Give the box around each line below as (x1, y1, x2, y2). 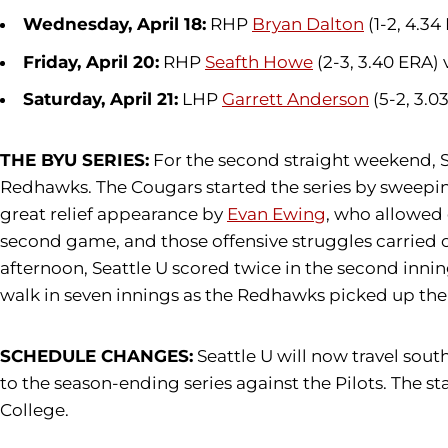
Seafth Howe (205, 51, 313, 72)
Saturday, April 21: (23, 89, 178, 110)
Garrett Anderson (222, 89, 369, 110)
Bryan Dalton (252, 14, 364, 35)
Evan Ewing (227, 204, 326, 225)
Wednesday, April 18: (23, 14, 206, 35)
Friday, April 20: (23, 51, 159, 72)
